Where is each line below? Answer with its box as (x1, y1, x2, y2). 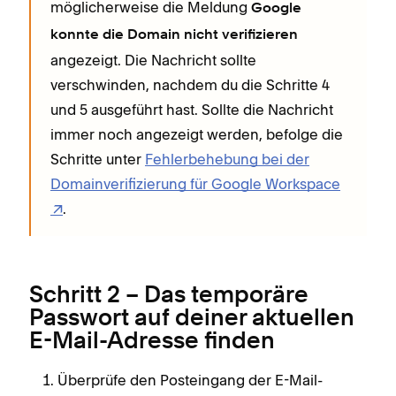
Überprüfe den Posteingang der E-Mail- (57, 371, 323, 390)
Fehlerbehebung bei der (145, 150, 309, 169)
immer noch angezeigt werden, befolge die (50, 126, 343, 144)
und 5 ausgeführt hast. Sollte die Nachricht (50, 101, 333, 119)
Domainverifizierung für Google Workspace (50, 175, 340, 194)
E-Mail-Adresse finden (29, 331, 275, 354)
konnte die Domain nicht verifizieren (50, 28, 298, 43)
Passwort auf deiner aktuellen (29, 308, 354, 331)
